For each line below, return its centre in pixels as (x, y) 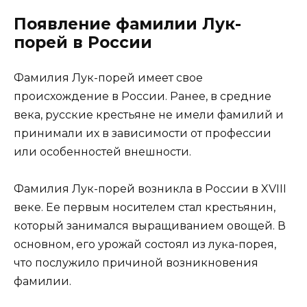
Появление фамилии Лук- (127, 24)
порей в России (83, 42)
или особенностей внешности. (102, 151)
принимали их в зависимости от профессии (143, 133)
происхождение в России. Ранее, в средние (143, 96)
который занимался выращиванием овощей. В (150, 225)
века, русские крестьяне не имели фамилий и (149, 114)
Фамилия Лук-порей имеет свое (108, 77)
